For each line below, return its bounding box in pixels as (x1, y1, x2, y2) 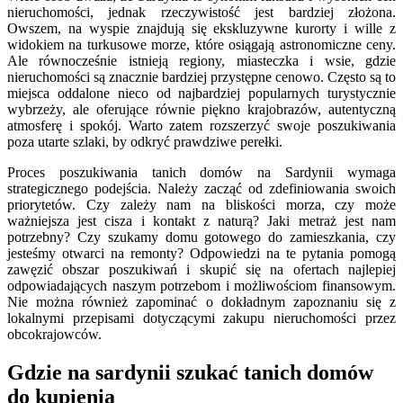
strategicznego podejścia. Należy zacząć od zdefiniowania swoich (7, 180, 396, 196)
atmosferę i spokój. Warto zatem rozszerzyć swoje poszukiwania (7, 117, 396, 133)
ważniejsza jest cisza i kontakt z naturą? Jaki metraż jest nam (7, 212, 396, 228)
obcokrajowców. (7, 326, 102, 342)
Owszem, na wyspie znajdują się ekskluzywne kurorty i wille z (7, 20, 396, 36)
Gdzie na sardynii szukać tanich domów (7, 360, 373, 384)
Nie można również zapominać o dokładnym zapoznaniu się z (7, 293, 396, 309)
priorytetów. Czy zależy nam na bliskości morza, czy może (7, 196, 396, 212)
